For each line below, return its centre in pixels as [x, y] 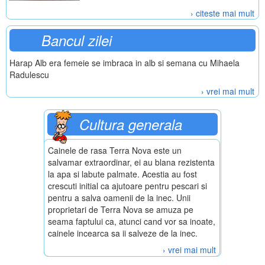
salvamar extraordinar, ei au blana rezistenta [131, 162]
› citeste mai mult [222, 13]
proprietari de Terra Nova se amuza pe [121, 209]
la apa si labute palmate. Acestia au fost [122, 174]
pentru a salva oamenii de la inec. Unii [119, 198]
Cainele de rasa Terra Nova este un [115, 150]
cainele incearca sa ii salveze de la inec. [123, 233]
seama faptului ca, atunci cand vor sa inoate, [132, 221]
